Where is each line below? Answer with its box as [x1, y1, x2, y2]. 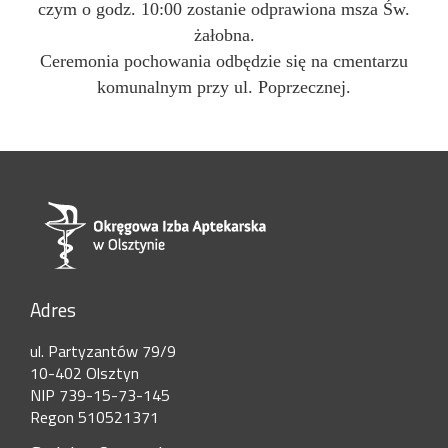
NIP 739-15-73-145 [30, 383, 170, 407]
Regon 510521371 [30, 405, 159, 429]
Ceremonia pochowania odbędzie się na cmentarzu [40, 51, 408, 71]
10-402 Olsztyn [30, 361, 139, 385]
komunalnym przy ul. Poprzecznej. [97, 77, 351, 97]
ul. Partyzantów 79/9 [30, 339, 176, 363]
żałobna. [193, 25, 255, 45]
